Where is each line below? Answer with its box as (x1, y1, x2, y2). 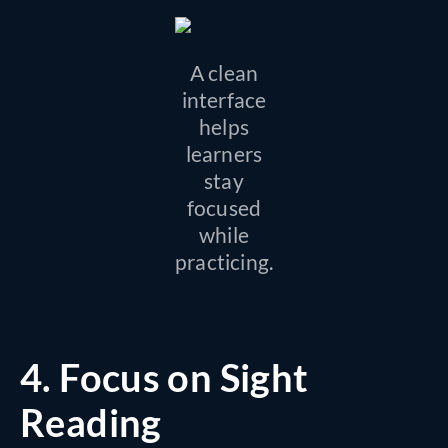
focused (186, 194, 262, 220)
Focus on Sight (59, 353, 309, 400)
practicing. (175, 248, 274, 274)
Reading (20, 398, 162, 445)
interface (181, 86, 267, 112)
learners (185, 140, 263, 166)
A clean (189, 59, 259, 85)
